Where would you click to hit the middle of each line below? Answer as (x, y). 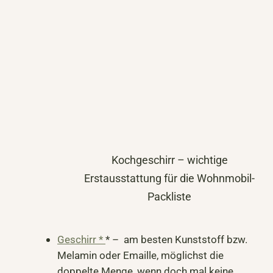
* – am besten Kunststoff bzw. (176, 239)
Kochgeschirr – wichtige (169, 160)
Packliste (169, 197)
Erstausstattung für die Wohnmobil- (169, 179)
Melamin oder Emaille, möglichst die (140, 255)
